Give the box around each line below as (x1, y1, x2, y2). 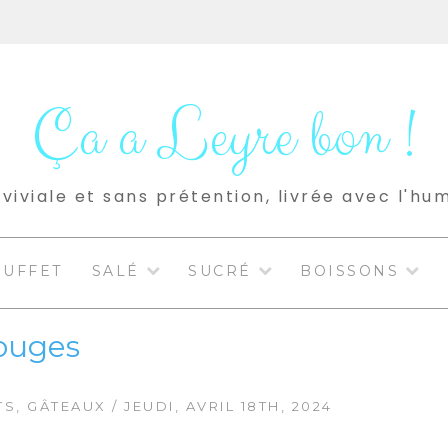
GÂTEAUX (27, 397, 107, 414)
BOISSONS (300, 262, 400, 281)
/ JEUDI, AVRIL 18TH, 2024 (106, 397, 333, 414)
